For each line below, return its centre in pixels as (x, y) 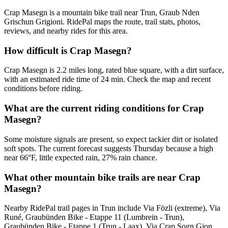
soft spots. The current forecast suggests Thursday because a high (109, 148)
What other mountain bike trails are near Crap (102, 177)
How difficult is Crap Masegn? (68, 50)
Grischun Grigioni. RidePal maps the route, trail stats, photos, (102, 22)
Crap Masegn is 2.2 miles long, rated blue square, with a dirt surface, (114, 70)
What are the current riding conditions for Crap (104, 108)
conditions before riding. (43, 89)
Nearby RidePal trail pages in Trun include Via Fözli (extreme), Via (112, 208)
